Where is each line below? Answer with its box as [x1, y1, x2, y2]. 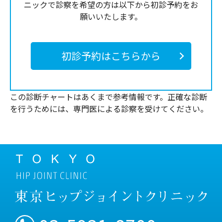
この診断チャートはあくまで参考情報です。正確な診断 [10, 90, 207, 103]
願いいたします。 [80, 10, 142, 22]
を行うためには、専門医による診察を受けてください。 [10, 102, 208, 114]
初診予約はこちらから [61, 48, 161, 63]
